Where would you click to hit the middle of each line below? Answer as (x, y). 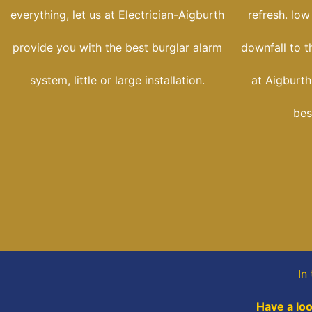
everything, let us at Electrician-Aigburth (117, 15)
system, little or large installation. (117, 80)
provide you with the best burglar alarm (117, 48)
